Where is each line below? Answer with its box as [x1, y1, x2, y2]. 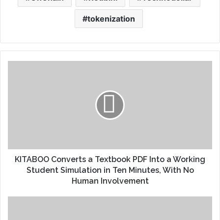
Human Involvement [71, 176, 149, 186]
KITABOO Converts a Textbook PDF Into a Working [15, 155, 205, 165]
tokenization [87, 14, 135, 24]
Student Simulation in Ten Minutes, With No [26, 165, 194, 175]
